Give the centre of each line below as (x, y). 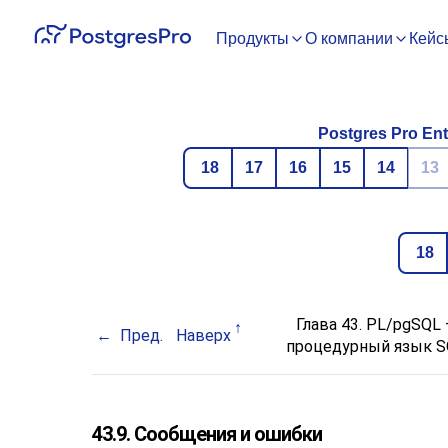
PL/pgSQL (403, 324)
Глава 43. (330, 324)
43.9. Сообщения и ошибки (207, 434)
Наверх (204, 335)
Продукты (252, 38)
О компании (349, 38)
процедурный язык (361, 346)
